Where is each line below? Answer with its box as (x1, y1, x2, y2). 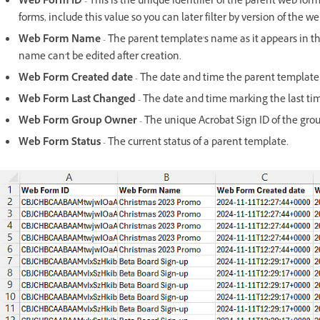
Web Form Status (19, 135, 101, 152)
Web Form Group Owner (19, 114, 139, 131)
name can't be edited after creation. (19, 49, 181, 66)
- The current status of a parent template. (101, 135, 289, 152)
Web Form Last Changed (19, 92, 136, 109)
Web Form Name (19, 32, 101, 49)
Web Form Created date (19, 71, 133, 88)
